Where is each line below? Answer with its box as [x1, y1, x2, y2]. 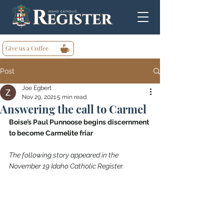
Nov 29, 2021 [22, 93, 56, 100]
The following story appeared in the [9, 151, 120, 159]
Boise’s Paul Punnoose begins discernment [9, 118, 150, 126]
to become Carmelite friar [9, 129, 93, 137]
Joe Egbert [22, 84, 51, 91]
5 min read [57, 93, 86, 100]
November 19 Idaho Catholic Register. [9, 162, 124, 170]
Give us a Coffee [5, 44, 48, 52]
